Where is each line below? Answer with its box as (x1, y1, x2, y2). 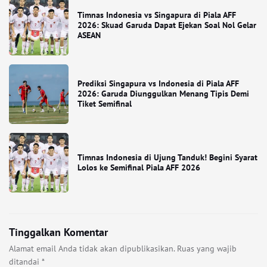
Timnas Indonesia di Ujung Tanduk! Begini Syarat (77, 152, 257, 163)
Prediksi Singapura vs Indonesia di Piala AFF (77, 78, 239, 89)
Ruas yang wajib (177, 243, 237, 254)
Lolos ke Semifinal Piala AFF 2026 (77, 162, 200, 173)
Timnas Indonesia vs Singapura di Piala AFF (77, 10, 236, 20)
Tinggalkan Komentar (9, 225, 108, 239)
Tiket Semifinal (77, 98, 132, 109)
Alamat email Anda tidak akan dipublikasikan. (9, 243, 175, 254)
